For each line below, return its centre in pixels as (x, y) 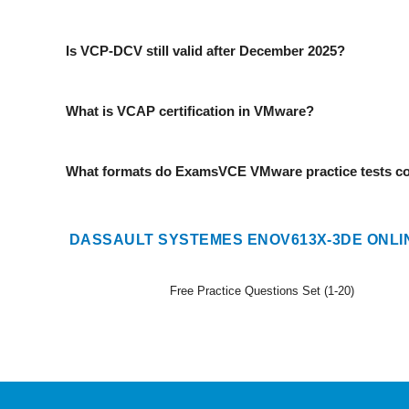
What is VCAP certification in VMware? (190, 111)
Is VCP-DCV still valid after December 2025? (205, 51)
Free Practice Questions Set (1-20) (262, 291)
